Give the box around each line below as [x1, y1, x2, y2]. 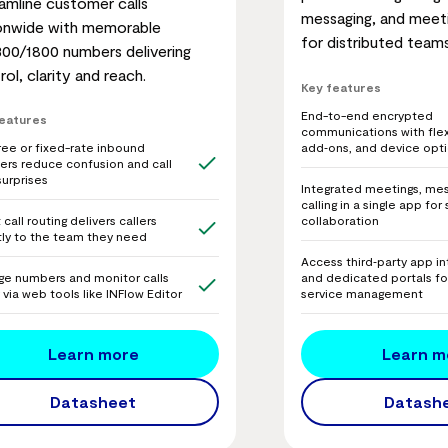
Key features [301, 79, 381, 94]
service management [301, 285, 423, 300]
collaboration [301, 212, 379, 227]
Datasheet [50, 392, 136, 411]
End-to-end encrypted [301, 107, 433, 122]
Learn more [47, 344, 139, 363]
